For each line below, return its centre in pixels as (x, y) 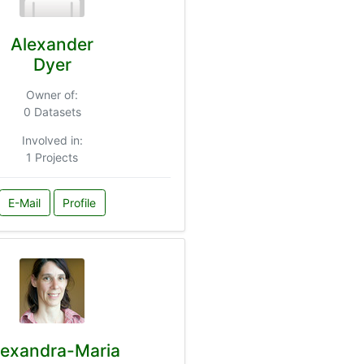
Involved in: (52, 140)
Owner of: (52, 94)
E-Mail (24, 203)
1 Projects (52, 157)
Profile (79, 203)
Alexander (52, 44)
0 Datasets (52, 111)
